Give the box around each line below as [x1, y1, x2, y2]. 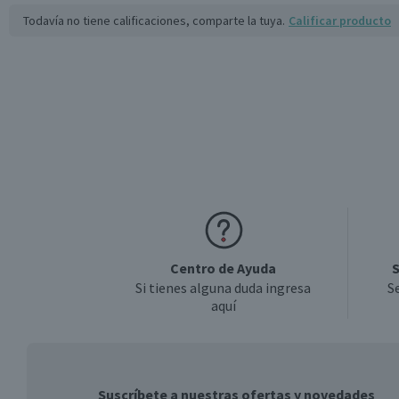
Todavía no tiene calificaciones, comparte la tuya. [23, 12, 285, 28]
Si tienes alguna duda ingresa [135, 279, 311, 297]
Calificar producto [289, 12, 391, 28]
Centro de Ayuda [170, 259, 276, 277]
